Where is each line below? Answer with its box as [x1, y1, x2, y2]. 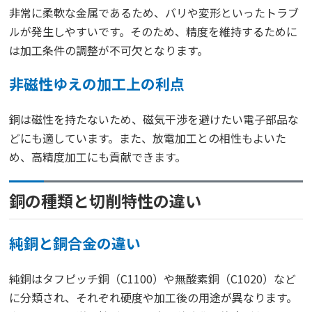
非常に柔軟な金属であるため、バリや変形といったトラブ [9, 3, 299, 21]
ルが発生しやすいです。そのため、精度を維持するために [9, 22, 298, 40]
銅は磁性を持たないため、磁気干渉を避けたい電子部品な [9, 110, 299, 127]
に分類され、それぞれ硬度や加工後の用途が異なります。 [9, 288, 298, 306]
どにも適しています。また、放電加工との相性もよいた [9, 129, 287, 146]
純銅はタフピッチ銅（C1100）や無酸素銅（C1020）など [9, 270, 297, 287]
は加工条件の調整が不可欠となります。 [9, 41, 209, 58]
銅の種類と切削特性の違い [9, 188, 202, 212]
